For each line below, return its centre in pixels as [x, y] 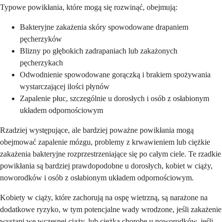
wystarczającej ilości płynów [65, 86]
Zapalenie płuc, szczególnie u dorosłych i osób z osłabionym [114, 98]
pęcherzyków [41, 39]
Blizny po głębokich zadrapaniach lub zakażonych [99, 51]
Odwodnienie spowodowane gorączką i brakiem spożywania [115, 74]
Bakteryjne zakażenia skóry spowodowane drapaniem [104, 27]
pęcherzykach [41, 62]
